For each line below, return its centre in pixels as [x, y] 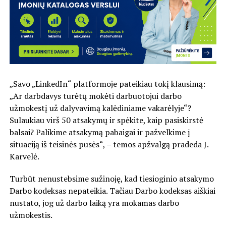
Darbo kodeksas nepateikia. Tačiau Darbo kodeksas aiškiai [112, 190]
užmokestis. [31, 215]
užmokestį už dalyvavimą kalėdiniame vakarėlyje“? [100, 108]
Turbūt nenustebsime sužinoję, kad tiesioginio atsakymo [111, 178]
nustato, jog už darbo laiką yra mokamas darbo [94, 203]
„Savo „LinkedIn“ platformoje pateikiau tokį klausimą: [107, 83]
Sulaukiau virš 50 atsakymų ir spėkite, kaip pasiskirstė [106, 120]
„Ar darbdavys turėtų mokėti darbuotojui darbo [95, 96]
